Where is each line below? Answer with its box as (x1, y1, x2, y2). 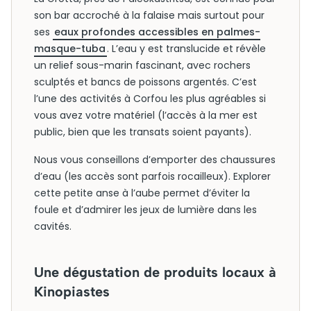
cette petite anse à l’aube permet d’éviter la (34, 186, 250, 200)
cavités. (34, 219, 72, 233)
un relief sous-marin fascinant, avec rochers (34, 58, 251, 72)
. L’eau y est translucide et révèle (107, 42, 266, 56)
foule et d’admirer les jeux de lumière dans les (34, 203, 257, 217)
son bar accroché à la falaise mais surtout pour (34, 8, 264, 22)
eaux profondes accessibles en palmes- (54, 25, 260, 39)
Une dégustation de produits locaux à (34, 264, 276, 280)
